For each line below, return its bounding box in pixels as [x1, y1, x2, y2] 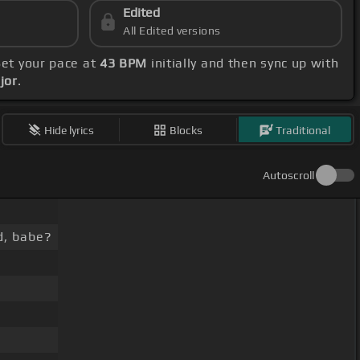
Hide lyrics [44, 123, 95, 137]
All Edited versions [123, 24, 221, 38]
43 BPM [99, 55, 148, 72]
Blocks [170, 123, 203, 137]
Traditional [276, 123, 331, 137]
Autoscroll [263, 169, 314, 182]
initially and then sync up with [147, 55, 339, 72]
